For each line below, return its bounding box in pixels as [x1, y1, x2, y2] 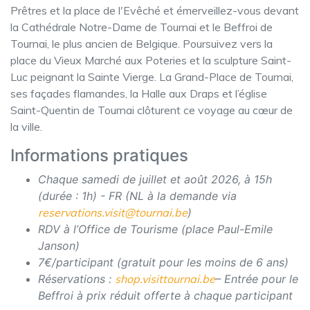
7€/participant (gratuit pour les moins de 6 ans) [38, 255, 289, 269]
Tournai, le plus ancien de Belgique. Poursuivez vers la [10, 36, 273, 51]
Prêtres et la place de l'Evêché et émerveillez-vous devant [10, 3, 299, 17]
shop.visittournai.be [115, 271, 215, 286]
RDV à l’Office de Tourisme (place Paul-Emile [38, 221, 273, 236]
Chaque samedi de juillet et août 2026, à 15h [38, 172, 272, 186]
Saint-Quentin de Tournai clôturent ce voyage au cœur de [10, 102, 293, 117]
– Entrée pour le [215, 271, 298, 286]
